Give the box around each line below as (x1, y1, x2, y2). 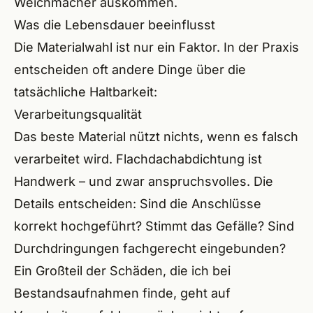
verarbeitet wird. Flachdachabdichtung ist (14, 152, 262, 166)
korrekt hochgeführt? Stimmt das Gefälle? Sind (14, 219, 294, 233)
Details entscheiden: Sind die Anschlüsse (14, 196, 261, 211)
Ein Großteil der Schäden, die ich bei (14, 263, 231, 278)
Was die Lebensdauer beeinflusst (14, 17, 215, 32)
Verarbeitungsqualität (14, 107, 142, 122)
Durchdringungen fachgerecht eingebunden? (14, 241, 286, 256)
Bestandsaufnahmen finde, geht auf (14, 286, 231, 300)
